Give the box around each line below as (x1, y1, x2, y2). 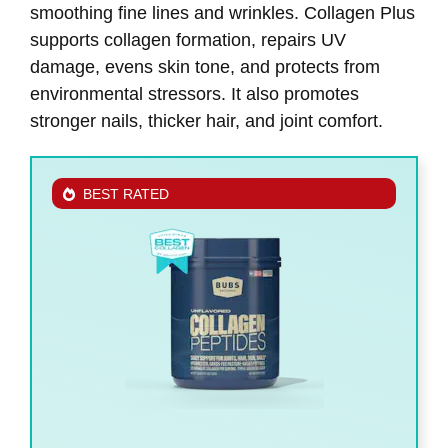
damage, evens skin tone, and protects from (30, 56, 380, 77)
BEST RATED (83, 186, 169, 203)
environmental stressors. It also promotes (30, 83, 359, 104)
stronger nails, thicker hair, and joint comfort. (30, 110, 383, 131)
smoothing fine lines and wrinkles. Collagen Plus (30, 2, 415, 23)
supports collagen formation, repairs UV (30, 29, 346, 50)
